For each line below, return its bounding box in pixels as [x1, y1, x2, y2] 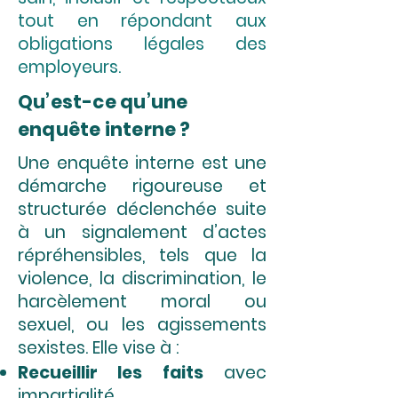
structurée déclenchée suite [18, 197, 267, 221]
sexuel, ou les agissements [18, 313, 267, 337]
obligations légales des [18, 32, 267, 56]
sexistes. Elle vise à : [18, 336, 179, 360]
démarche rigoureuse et [18, 174, 267, 198]
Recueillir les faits [18, 361, 203, 385]
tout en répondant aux [18, 9, 267, 33]
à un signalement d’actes [18, 220, 267, 244]
